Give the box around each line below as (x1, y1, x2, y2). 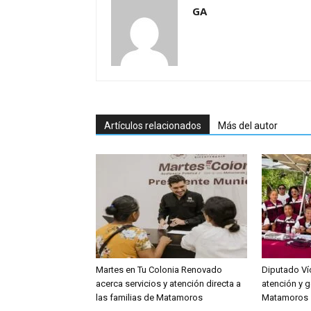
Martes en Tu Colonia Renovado (96, 264, 222, 275)
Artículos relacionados (104, 120, 201, 131)
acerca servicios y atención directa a (96, 278, 241, 289)
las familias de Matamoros (96, 292, 203, 303)
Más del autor (218, 120, 278, 131)
